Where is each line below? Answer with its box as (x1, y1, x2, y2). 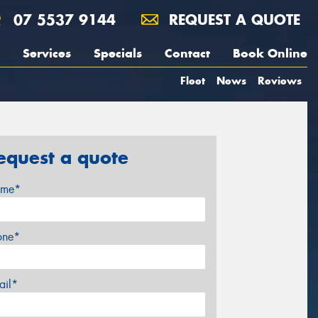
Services (23, 45, 71, 61)
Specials (94, 45, 142, 61)
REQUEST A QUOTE (164, 11, 300, 28)
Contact (165, 45, 210, 61)
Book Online (233, 45, 307, 61)
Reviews (258, 74, 302, 87)
